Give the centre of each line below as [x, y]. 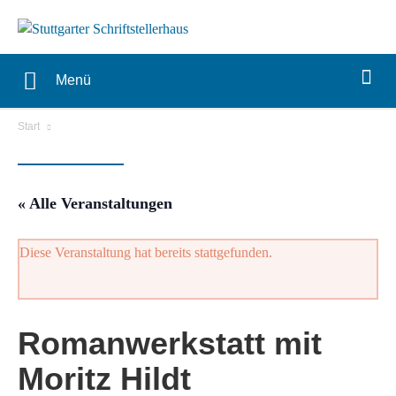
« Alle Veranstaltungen [95, 204]
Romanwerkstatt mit [170, 344]
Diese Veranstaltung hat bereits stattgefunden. [146, 253]
